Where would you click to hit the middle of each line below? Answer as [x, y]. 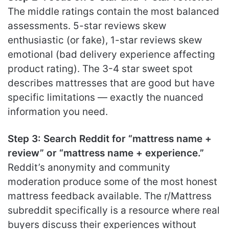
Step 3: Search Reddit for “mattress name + [110, 139]
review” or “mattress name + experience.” [106, 153]
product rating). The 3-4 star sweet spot [100, 69]
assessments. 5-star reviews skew [87, 26]
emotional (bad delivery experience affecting [111, 54]
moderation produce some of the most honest [112, 182]
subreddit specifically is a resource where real [114, 210]
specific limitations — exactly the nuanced [106, 97]
